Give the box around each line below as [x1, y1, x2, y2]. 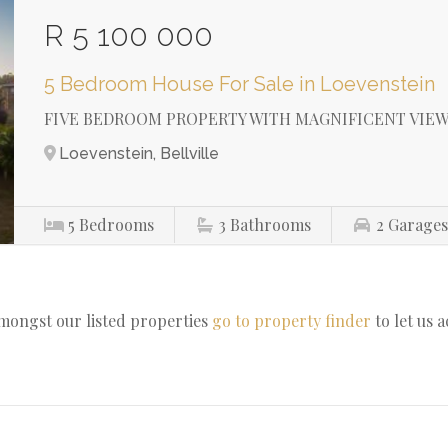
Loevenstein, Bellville [59, 144, 220, 163]
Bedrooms [79, 214, 155, 235]
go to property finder [212, 310, 371, 331]
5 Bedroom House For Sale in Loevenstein [44, 72, 436, 96]
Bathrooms [230, 214, 312, 235]
